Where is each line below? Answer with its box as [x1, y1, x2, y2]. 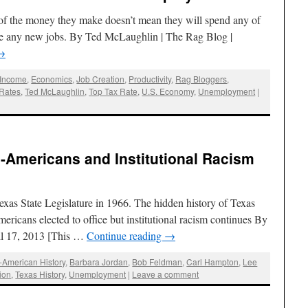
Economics [31, 73, 73, 85]
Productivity [129, 73, 172, 85]
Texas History [15, 267, 65, 280]
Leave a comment [132, 267, 199, 280]
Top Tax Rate [89, 85, 138, 98]
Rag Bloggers [175, 73, 228, 85]
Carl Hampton [186, 255, 239, 267]
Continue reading [87, 228, 164, 243]
